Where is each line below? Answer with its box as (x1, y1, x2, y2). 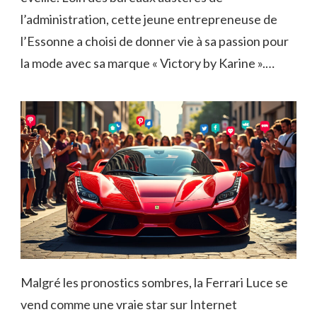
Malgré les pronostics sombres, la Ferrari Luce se (21, 274, 288, 290)
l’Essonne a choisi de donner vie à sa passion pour (21, 33, 289, 49)
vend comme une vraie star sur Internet (21, 296, 237, 312)
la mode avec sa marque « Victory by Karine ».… (21, 54, 275, 71)
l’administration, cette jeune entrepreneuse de (21, 11, 277, 27)
